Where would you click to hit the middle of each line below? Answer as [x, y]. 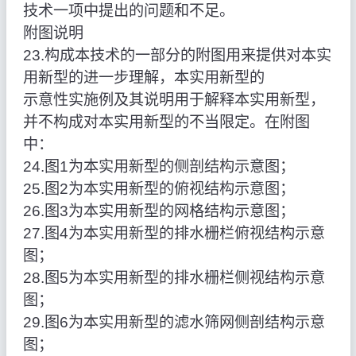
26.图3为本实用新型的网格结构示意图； [159, 211]
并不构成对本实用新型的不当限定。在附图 [166, 122]
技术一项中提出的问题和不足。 [128, 11]
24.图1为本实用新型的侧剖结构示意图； [159, 167]
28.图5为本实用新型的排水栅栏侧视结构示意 [174, 278]
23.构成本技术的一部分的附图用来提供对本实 [177, 56]
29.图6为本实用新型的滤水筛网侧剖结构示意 [174, 323]
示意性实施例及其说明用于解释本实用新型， [174, 100]
